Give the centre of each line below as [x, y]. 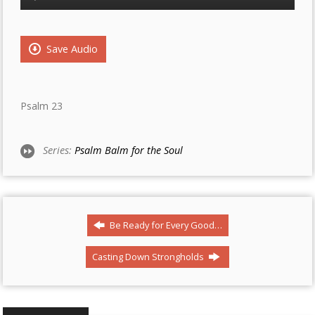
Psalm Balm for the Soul [129, 150]
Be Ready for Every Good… [165, 225]
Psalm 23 [42, 106]
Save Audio [71, 49]
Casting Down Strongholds [149, 257]
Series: [59, 150]
